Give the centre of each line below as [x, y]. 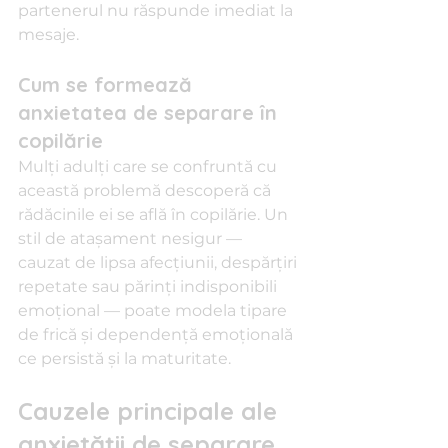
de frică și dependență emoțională [157, 334]
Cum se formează [108, 84]
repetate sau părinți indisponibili [149, 286]
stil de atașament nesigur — [132, 238]
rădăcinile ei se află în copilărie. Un [155, 214]
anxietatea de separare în [150, 112]
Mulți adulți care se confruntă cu [149, 166]
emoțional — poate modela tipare [154, 310]
